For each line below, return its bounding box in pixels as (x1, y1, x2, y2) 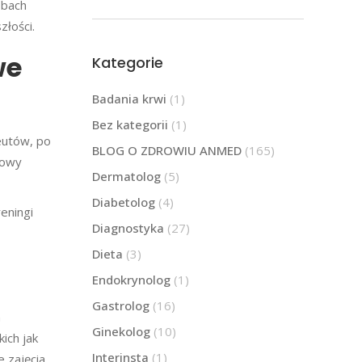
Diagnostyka (91, 219, 164, 236)
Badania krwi (91, 90, 166, 107)
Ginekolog (91, 322, 150, 339)
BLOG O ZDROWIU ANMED (91, 141, 242, 158)
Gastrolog (91, 297, 149, 314)
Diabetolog (91, 193, 155, 210)
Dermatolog (91, 167, 161, 184)
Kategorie (91, 52, 163, 73)
